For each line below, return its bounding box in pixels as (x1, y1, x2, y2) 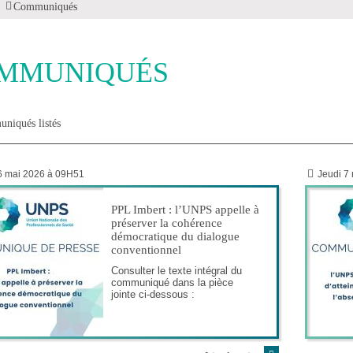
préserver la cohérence (111, 216, 222, 229)
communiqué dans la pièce (111, 276, 233, 288)
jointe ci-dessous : (111, 288, 195, 300)
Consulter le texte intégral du (111, 264, 242, 277)
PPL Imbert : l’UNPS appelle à (111, 203, 259, 216)
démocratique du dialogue (111, 229, 240, 243)
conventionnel (111, 243, 181, 256)
